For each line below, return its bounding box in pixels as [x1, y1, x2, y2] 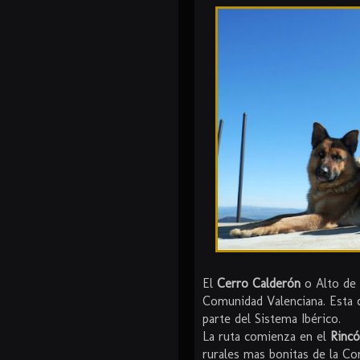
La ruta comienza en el [202, 329, 330, 345]
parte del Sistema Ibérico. [202, 311, 341, 327]
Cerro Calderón [217, 276, 301, 292]
